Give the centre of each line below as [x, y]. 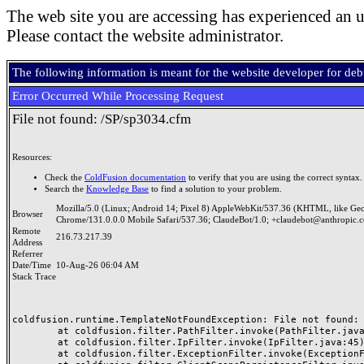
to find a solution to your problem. [215, 188]
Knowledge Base [117, 188]
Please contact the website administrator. [145, 36]
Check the [65, 177]
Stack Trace [34, 277]
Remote [26, 231]
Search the [65, 188]
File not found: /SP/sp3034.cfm [102, 119]
